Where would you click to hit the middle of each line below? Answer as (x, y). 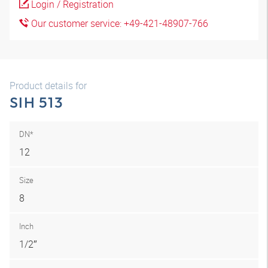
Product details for (48, 86)
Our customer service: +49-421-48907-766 (118, 23)
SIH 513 (36, 102)
